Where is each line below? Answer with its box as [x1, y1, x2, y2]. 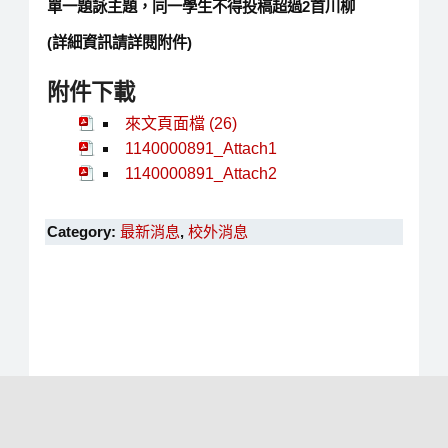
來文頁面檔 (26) [124, 114, 237, 132]
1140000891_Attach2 [124, 164, 277, 182]
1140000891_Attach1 [124, 139, 277, 157]
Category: [46, 223, 120, 241]
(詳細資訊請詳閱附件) [46, 34, 192, 52]
